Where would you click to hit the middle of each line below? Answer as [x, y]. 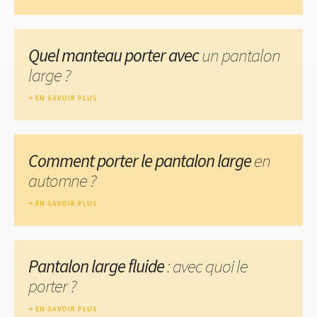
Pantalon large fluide [96, 266]
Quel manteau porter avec [115, 55]
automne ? [62, 180]
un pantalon [241, 55]
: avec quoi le [206, 266]
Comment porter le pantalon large [141, 160]
